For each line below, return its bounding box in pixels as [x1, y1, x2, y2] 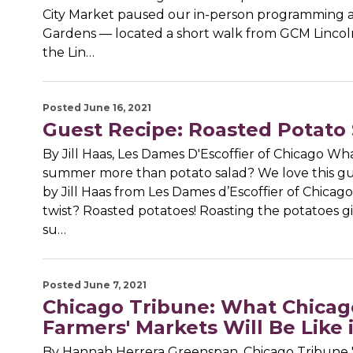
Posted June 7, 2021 [42, 279, 147, 292]
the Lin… [42, 45, 95, 61]
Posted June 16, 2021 [42, 102, 151, 114]
